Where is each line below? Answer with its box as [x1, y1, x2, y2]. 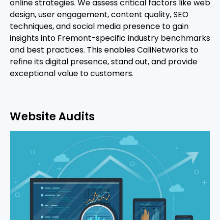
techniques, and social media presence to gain [10, 21, 189, 32]
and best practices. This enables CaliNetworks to [10, 44, 198, 56]
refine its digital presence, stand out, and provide [10, 56, 197, 68]
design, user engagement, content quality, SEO [10, 9, 189, 21]
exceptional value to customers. [10, 68, 134, 80]
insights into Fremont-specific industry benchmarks [10, 32, 210, 44]
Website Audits [10, 109, 95, 124]
